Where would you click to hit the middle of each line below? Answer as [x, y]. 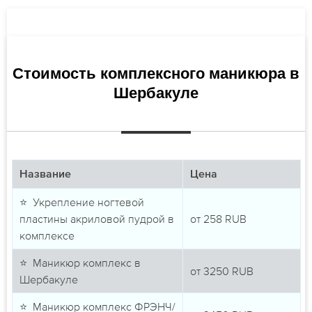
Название [45, 175]
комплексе [47, 236]
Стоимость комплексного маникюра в [156, 74]
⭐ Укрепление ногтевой [81, 202]
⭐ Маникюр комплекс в [80, 263]
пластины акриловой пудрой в [96, 219]
